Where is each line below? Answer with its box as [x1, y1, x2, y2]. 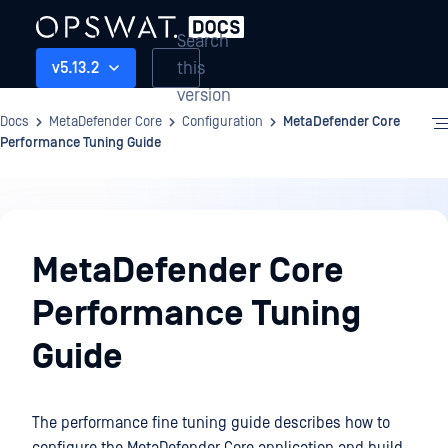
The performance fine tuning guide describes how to [32, 414, 390, 432]
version [177, 84, 231, 106]
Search [177, 30, 229, 52]
